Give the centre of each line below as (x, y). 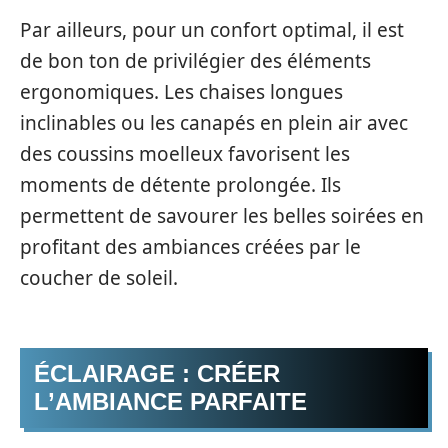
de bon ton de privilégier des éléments (195, 60)
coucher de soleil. (99, 277)
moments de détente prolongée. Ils (180, 184)
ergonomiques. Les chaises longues (181, 91)
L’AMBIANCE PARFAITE (170, 401)
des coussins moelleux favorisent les (185, 153)
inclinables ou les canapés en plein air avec (214, 122)
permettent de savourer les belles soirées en (222, 215)
